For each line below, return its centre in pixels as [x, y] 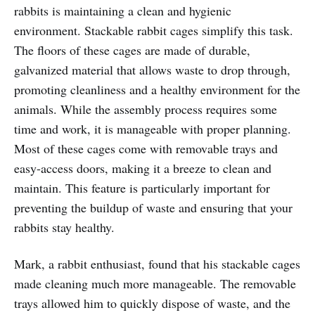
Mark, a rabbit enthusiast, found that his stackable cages [157, 263]
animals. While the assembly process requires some [146, 109]
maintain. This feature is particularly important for [142, 187]
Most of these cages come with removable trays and [146, 148]
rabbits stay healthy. [64, 227]
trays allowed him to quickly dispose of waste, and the [152, 303]
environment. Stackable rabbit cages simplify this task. [154, 30]
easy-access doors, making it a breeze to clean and [143, 168]
